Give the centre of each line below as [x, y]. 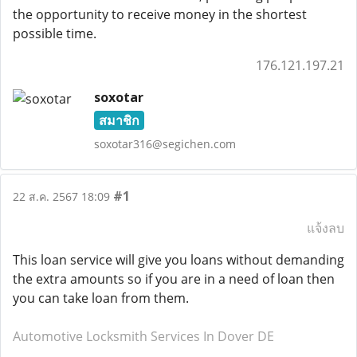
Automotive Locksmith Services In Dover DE [143, 336]
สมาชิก [119, 120]
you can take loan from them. [101, 298]
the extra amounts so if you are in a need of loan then [174, 279]
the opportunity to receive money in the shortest [160, 14]
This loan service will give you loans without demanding [178, 260]
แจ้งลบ [326, 228]
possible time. [55, 33]
